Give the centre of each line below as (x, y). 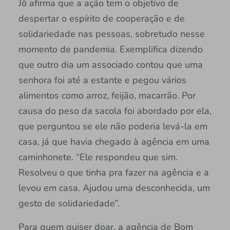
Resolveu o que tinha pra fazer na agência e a (113, 172)
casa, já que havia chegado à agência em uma (114, 141)
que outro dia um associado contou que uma (110, 64)
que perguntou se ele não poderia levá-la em (113, 126)
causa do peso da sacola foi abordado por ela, (115, 111)
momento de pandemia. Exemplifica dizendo (110, 49)
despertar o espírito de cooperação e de (101, 18)
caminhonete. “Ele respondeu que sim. (98, 157)
